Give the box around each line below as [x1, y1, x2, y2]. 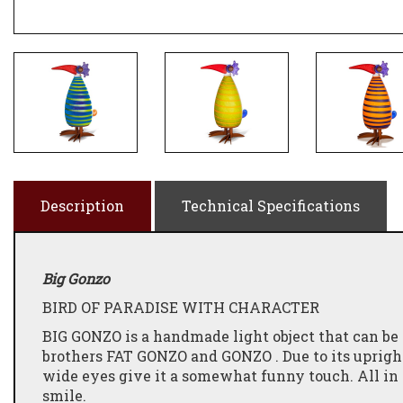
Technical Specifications [182, 196, 360, 215]
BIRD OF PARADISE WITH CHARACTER [42, 298, 319, 317]
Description [40, 196, 124, 215]
